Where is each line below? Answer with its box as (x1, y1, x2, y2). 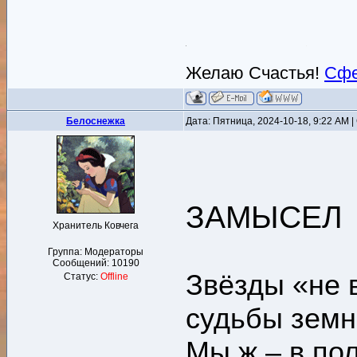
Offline (100, 271, 128, 282)
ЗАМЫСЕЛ (186, 200, 343, 234)
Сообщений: (52, 257, 112, 269)
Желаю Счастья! (186, 62, 324, 83)
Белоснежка (66, 116, 125, 127)
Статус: (63, 271, 100, 282)
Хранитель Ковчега (53, 220, 139, 231)
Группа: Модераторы (48, 246, 143, 257)
